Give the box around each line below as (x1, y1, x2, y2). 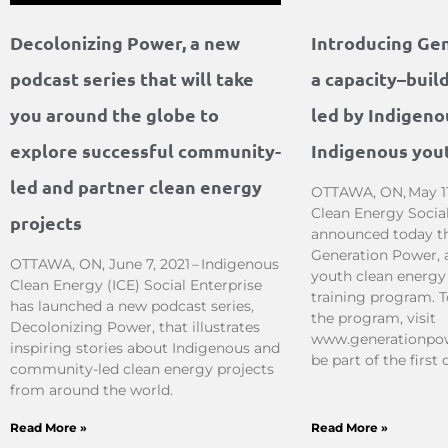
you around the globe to (10, 102, 219, 126)
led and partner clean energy (10, 174, 262, 198)
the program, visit (311, 308, 437, 327)
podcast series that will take (10, 66, 254, 90)
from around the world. (10, 380, 173, 399)
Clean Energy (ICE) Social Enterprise (10, 275, 262, 294)
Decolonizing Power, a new (10, 30, 240, 54)
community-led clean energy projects (10, 359, 274, 378)
